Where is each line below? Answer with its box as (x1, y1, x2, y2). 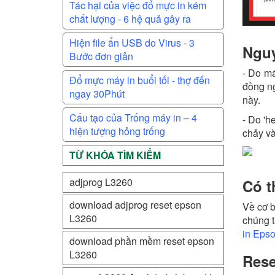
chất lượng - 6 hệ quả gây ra (69, 12, 191, 26)
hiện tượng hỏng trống (69, 124, 165, 138)
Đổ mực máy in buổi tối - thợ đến (69, 73, 210, 87)
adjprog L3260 (69, 175, 133, 189)
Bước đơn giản (69, 49, 133, 63)
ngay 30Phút (69, 87, 125, 101)
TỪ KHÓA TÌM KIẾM (69, 148, 161, 162)
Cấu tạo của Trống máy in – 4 (69, 110, 197, 125)
